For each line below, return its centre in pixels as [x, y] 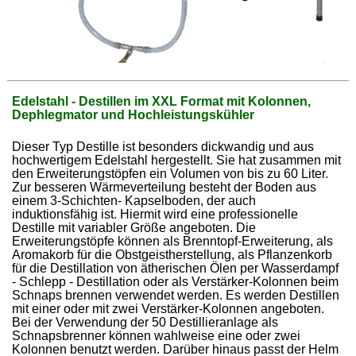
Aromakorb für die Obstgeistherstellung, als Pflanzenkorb [172, 254]
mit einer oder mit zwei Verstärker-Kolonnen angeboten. [168, 308]
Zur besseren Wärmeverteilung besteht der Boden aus [164, 187]
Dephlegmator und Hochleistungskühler [133, 114]
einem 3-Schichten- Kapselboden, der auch [134, 200]
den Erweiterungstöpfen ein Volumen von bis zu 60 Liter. [170, 173]
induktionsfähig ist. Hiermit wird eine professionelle [155, 214]
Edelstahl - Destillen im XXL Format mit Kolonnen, [162, 101]
